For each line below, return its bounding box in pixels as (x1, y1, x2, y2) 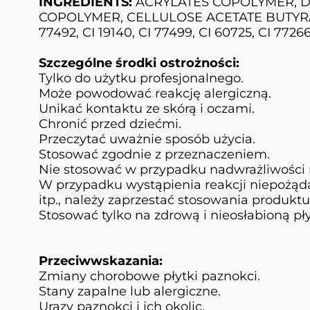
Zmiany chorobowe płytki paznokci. (39, 268, 260, 284)
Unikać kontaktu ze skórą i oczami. (39, 101, 255, 117)
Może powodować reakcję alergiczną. (39, 86, 271, 102)
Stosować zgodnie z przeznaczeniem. (39, 147, 270, 163)
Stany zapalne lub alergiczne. (39, 284, 221, 300)
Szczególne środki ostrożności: (39, 55, 239, 71)
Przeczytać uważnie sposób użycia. (39, 131, 255, 147)
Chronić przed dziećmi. (39, 116, 181, 132)
